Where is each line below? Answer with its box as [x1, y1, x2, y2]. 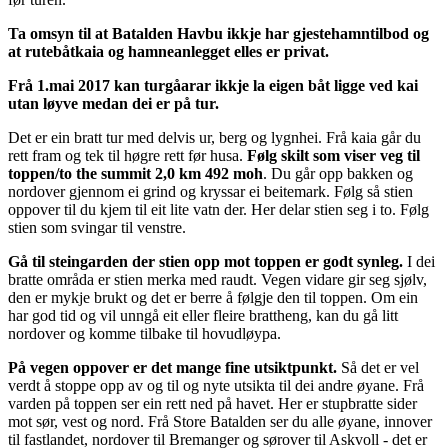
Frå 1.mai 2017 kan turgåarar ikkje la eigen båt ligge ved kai [8, 77, 418, 95]
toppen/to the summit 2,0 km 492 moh [8, 165, 263, 183]
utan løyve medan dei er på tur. [8, 95, 219, 113]
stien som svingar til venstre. [8, 219, 186, 237]
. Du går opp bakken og [263, 165, 413, 183]
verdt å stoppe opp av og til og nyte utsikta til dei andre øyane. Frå [8, 377, 424, 395]
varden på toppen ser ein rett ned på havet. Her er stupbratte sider [8, 395, 417, 413]
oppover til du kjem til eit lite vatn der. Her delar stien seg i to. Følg [8, 201, 429, 219]
